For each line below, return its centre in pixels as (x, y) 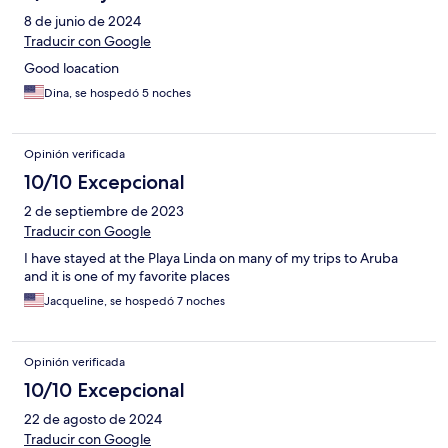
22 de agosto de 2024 (93, 419)
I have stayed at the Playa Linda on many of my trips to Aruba (211, 258)
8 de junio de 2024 (82, 21)
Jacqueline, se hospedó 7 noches (134, 301)
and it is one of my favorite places (127, 276)
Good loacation (71, 68)
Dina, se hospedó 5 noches (117, 93)
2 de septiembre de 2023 (104, 211)
